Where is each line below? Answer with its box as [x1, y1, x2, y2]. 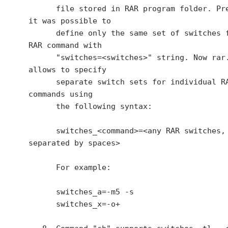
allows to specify [28, 65, 106, 74]
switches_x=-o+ [28, 199, 56, 209]
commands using [28, 90, 93, 99]
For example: [28, 163, 56, 172]
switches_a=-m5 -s [28, 187, 56, 196]
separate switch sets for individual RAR [28, 77, 56, 87]
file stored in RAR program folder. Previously [28, 4, 56, 13]
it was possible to [28, 16, 111, 25]
